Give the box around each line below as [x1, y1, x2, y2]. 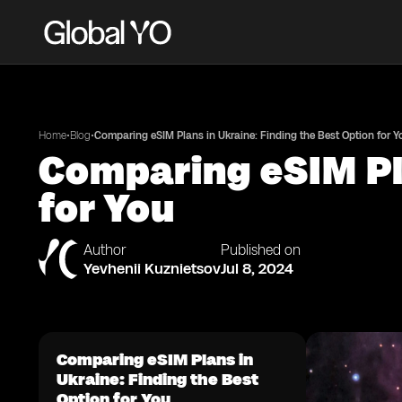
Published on [221, 241, 301, 258]
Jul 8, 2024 [221, 259, 293, 277]
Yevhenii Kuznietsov [83, 259, 221, 277]
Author [83, 241, 127, 258]
